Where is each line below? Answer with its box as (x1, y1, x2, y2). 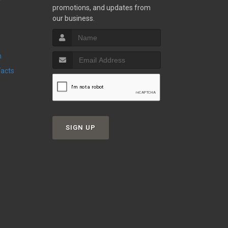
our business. (52, 14, 95, 22)
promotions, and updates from (52, 4, 151, 12)
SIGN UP (65, 124, 96, 131)
